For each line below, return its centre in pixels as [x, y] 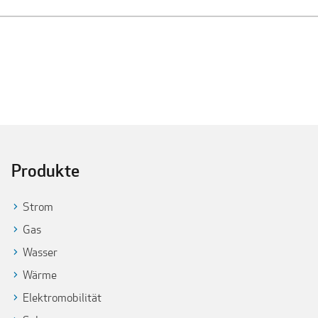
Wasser [40, 252]
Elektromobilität [62, 297]
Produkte [45, 170]
